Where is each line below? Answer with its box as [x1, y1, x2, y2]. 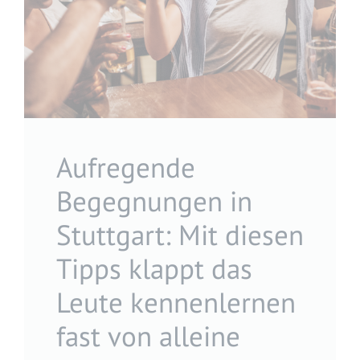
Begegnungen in [56, 182, 252, 219]
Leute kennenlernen [56, 283, 296, 321]
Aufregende [56, 148, 195, 186]
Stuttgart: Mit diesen [56, 215, 304, 253]
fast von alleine [56, 317, 240, 354]
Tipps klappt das [56, 249, 252, 287]
